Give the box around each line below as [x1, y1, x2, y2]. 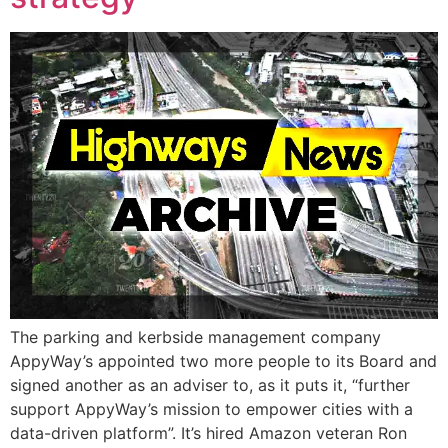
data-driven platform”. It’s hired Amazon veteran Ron [10, 423, 407, 444]
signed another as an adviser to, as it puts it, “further [10, 375, 410, 396]
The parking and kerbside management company [10, 327, 381, 348]
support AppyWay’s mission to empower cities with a [10, 399, 413, 420]
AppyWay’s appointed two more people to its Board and [10, 351, 437, 372]
